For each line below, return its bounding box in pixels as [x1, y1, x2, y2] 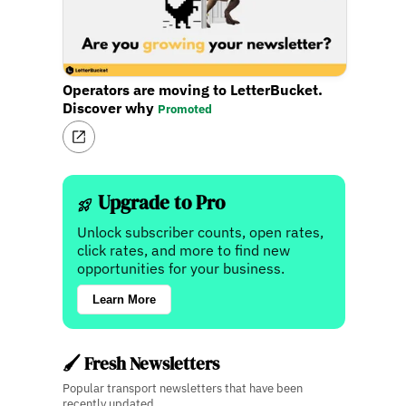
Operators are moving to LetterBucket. [63, 81, 324, 100]
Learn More [92, 293, 157, 307]
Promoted [158, 101, 213, 118]
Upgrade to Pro [93, 189, 226, 217]
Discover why [63, 99, 159, 118]
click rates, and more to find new [77, 241, 291, 260]
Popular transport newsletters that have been [63, 381, 304, 397]
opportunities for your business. [77, 259, 285, 278]
